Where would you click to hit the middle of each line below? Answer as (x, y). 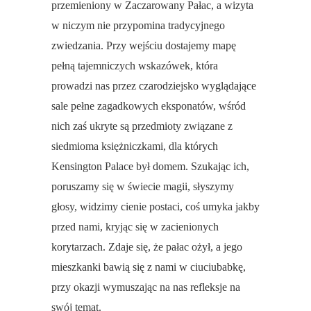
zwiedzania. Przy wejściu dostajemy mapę (144, 46)
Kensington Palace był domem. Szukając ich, (150, 167)
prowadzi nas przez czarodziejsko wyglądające (154, 86)
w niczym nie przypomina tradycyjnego (138, 26)
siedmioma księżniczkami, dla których (135, 146)
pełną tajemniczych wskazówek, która (135, 66)
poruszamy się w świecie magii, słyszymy (143, 187)
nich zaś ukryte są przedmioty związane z (142, 126)
